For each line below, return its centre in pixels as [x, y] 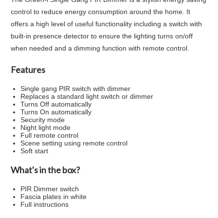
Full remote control [50, 135]
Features [28, 70]
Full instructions [45, 204]
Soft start [35, 151]
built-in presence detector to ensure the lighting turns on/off [102, 36]
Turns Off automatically [56, 104]
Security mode [43, 120]
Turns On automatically [56, 112]
